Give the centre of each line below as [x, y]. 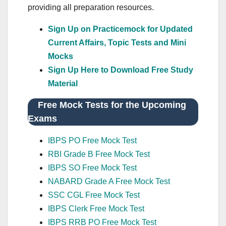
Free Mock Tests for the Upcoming [107, 105]
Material [63, 83]
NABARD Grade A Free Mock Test [109, 181]
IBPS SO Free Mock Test [92, 167]
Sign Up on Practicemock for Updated [120, 29]
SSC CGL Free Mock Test [94, 195]
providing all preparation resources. [91, 7]
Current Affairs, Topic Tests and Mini [117, 42]
